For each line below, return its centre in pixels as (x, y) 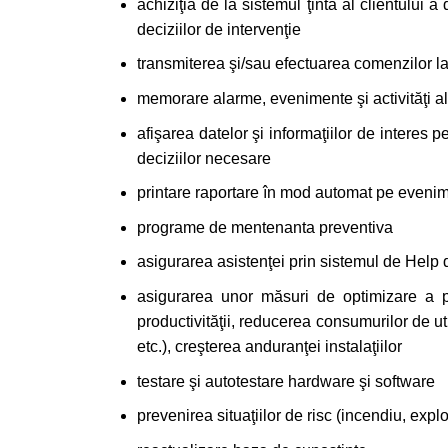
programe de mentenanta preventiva (265, 227)
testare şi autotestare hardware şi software (286, 381)
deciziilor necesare (204, 158)
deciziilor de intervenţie (219, 29)
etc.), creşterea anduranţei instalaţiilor (269, 346)
